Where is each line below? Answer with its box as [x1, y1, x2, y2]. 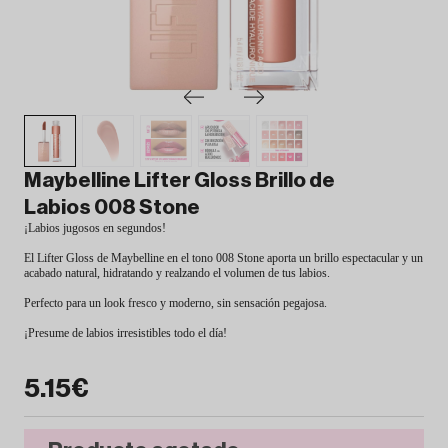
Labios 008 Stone [24, 196, 200, 218]
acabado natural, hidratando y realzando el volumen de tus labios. [24, 265, 330, 280]
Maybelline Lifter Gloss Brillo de [24, 169, 335, 191]
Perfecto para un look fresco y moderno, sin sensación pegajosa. [24, 295, 327, 310]
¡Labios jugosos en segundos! [24, 220, 166, 235]
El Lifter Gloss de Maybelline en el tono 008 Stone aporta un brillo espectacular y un [24, 250, 423, 265]
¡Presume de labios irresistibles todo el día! [24, 325, 227, 340]
